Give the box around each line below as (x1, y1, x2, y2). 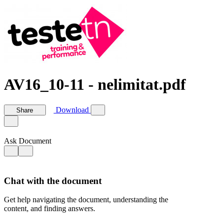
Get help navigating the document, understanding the (4, 195, 168, 204)
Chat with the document (4, 175, 102, 186)
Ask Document (4, 136, 51, 145)
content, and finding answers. (4, 204, 95, 213)
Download (53, 106, 91, 114)
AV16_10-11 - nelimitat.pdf (4, 75, 186, 94)
